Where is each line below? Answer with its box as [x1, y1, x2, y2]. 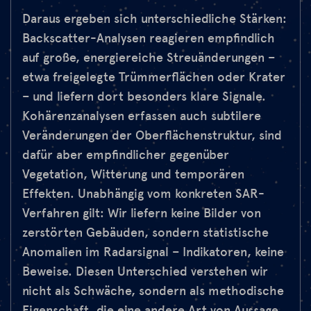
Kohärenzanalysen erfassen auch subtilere [22, 108, 261, 124]
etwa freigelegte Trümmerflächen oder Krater [22, 69, 285, 85]
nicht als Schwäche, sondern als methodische [22, 283, 284, 299]
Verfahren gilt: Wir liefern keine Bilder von [22, 205, 261, 221]
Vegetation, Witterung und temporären [22, 167, 244, 183]
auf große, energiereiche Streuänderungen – [22, 50, 275, 66]
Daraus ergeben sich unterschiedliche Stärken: [22, 11, 287, 27]
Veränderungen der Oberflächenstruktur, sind [22, 128, 282, 144]
